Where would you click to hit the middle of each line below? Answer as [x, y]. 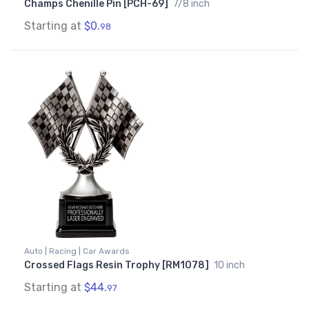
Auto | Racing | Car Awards [77, 251]
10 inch [229, 266]
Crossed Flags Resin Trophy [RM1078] [118, 266]
